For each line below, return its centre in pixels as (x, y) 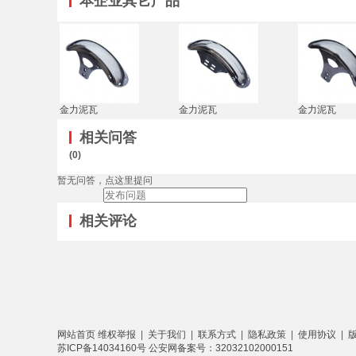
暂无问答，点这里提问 (105, 180)
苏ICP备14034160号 (103, 348)
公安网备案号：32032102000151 (221, 348)
